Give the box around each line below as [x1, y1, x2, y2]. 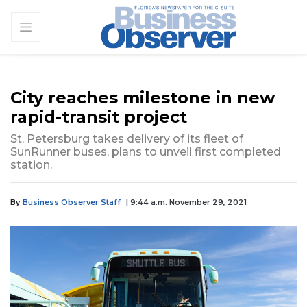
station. [10, 158, 52, 171]
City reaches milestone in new [10, 87, 275, 108]
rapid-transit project [10, 106, 187, 127]
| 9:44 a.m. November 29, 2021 [126, 197, 247, 207]
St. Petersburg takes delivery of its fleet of [10, 132, 243, 145]
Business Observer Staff [23, 197, 121, 207]
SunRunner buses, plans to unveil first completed [10, 145, 281, 158]
